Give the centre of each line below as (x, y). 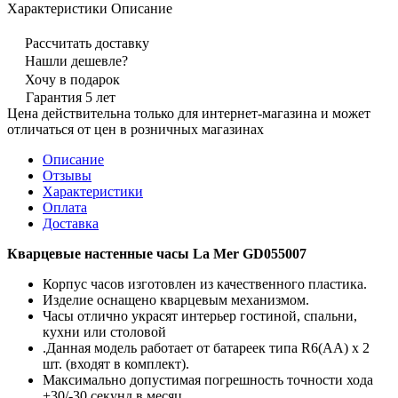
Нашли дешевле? (76, 60)
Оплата (65, 207)
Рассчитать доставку (87, 43)
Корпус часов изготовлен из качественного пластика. (205, 283)
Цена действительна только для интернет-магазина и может (189, 113)
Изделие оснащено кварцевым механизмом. (176, 299)
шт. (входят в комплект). (116, 363)
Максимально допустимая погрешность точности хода (208, 379)
